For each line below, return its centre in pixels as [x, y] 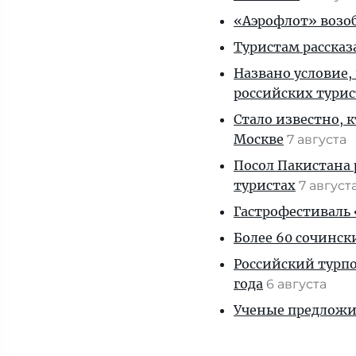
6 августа [298, 284]
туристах [265, 185]
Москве [259, 139]
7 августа [318, 139]
